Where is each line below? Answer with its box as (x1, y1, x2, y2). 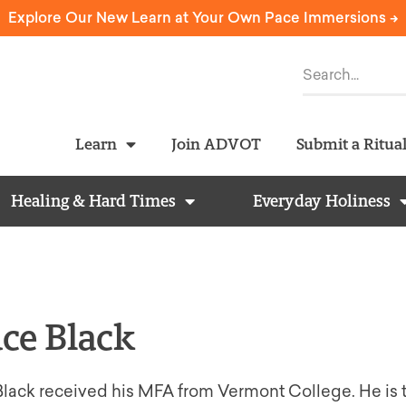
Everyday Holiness (253, 191, 391, 211)
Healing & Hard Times (11, 191, 176, 211)
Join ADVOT (170, 134, 261, 153)
